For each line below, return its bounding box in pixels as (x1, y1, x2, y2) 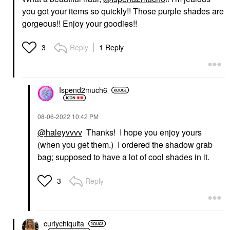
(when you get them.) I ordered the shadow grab (37, 138, 213, 150)
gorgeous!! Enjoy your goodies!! (22, 17, 137, 29)
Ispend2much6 (59, 85, 107, 95)
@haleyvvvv (37, 126, 82, 138)
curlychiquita (44, 218, 84, 228)
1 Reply (99, 42, 124, 52)
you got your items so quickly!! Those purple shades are (22, 5, 224, 17)
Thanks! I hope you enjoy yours (82, 126, 202, 138)
